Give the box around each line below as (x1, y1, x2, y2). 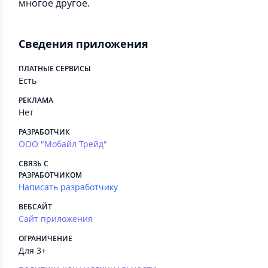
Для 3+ (19, 245, 46, 257)
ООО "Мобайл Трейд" (19, 138, 107, 150)
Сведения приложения (19, 36, 148, 51)
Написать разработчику (19, 181, 118, 193)
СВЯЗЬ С (19, 159, 48, 169)
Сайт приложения (19, 213, 93, 225)
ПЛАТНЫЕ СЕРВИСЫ (19, 63, 91, 74)
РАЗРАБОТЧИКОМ (19, 170, 82, 181)
